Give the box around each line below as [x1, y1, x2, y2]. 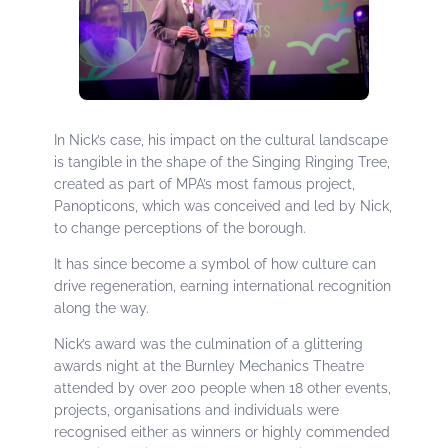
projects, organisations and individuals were [54, 401, 340, 418]
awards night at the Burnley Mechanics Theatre [54, 357, 365, 374]
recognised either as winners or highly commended [54, 423, 391, 440]
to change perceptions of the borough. [54, 219, 307, 236]
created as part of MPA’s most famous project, [54, 175, 356, 192]
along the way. [54, 299, 150, 316]
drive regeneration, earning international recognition [54, 277, 392, 294]
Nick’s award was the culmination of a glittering [54, 335, 364, 352]
